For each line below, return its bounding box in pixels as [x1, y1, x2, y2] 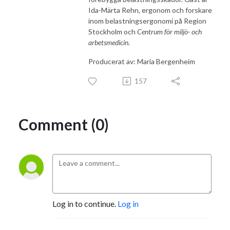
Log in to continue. [52, 198, 118, 208]
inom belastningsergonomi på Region [88, 16, 206, 25]
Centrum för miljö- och [137, 27, 202, 36]
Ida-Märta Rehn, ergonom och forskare [88, 5, 212, 14]
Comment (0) [18, 114, 109, 133]
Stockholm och [88, 27, 137, 36]
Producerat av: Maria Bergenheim [88, 56, 195, 66]
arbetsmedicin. [88, 37, 130, 47]
